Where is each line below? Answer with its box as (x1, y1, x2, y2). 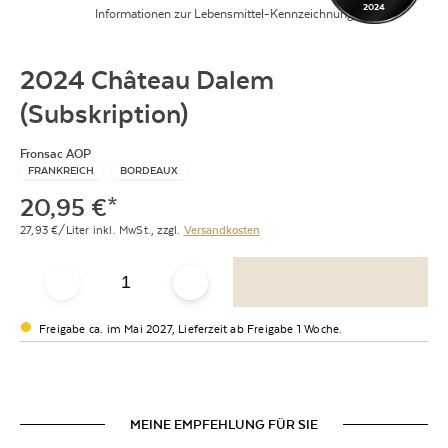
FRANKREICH (28, 164, 94, 177)
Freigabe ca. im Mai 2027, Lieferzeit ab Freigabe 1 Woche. (39, 322, 343, 336)
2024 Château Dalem (20, 65, 274, 95)
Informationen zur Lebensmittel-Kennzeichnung (94, 7, 354, 21)
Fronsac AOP (20, 147, 91, 161)
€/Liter (51, 223, 90, 237)
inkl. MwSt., (92, 223, 155, 237)
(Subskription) (20, 99, 188, 129)
